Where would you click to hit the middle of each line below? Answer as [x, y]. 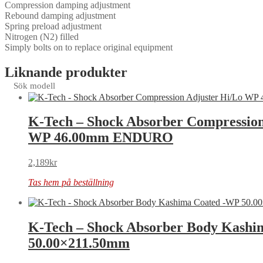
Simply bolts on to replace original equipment [89, 47]
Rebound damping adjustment [60, 15]
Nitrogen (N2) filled [42, 36]
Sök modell [34, 85]
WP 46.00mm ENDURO [101, 138]
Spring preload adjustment [53, 26]
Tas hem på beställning [71, 183]
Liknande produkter [66, 72]
